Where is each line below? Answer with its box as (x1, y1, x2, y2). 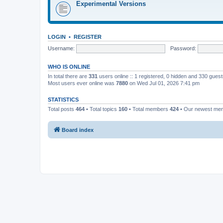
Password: (170, 45, 196, 51)
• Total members (127, 106, 170, 112)
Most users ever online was (48, 80, 116, 86)
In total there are (48, 73, 89, 79)
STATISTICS (48, 97, 79, 103)
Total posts (48, 106, 76, 112)
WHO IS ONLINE (48, 64, 90, 70)
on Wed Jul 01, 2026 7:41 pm (128, 80, 200, 86)
